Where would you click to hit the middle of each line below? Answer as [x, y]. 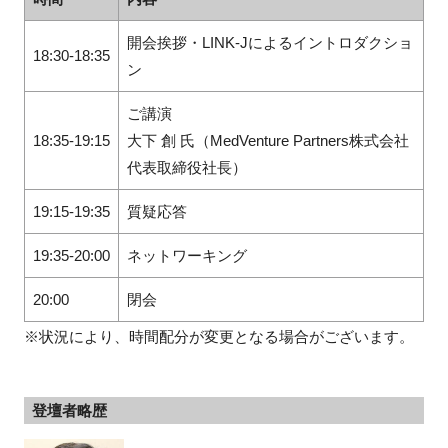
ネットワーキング [186, 256]
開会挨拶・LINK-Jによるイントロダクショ [269, 43]
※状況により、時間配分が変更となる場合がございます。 [218, 337]
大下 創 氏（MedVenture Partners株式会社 [267, 141]
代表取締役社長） [186, 168]
